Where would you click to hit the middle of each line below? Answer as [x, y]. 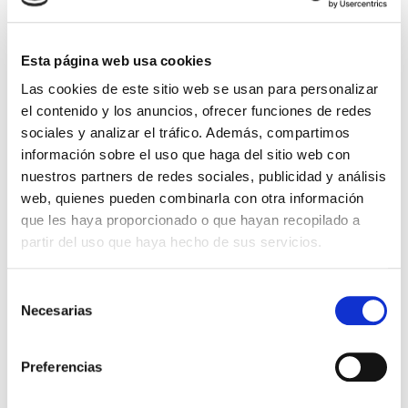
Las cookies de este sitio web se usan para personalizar [200, 89]
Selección [36, 291]
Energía [86, 338]
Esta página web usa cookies [116, 60]
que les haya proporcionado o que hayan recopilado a [191, 220]
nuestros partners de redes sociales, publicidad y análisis [204, 177]
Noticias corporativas [135, 379]
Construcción [107, 297]
